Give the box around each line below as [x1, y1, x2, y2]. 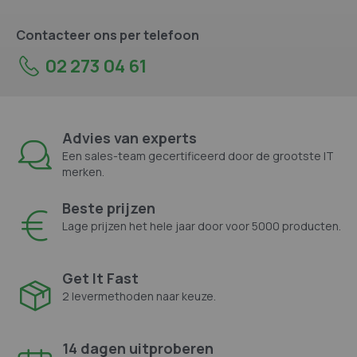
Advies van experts [62, 127, 197, 147]
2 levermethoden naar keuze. [62, 288, 216, 304]
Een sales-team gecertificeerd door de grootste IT [62, 147, 334, 163]
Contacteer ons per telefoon [16, 25, 199, 44]
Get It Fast [62, 268, 139, 288]
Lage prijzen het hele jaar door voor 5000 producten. [62, 218, 341, 233]
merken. [62, 163, 104, 179]
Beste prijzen [62, 198, 155, 218]
